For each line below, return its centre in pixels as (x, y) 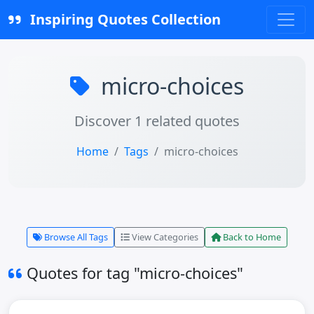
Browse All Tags (75, 237)
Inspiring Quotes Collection (124, 19)
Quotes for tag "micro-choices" (133, 273)
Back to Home (251, 237)
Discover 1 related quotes (157, 121)
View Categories (164, 237)
